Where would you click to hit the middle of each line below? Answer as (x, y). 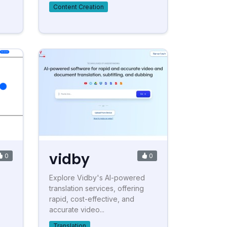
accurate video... (77, 209)
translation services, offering (97, 188)
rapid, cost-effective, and (92, 199)
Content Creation (78, 7)
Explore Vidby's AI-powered (97, 177)
